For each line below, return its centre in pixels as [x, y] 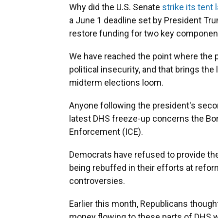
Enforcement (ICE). [106, 132]
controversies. [97, 181]
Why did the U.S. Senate [116, 7]
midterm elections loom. [116, 83]
